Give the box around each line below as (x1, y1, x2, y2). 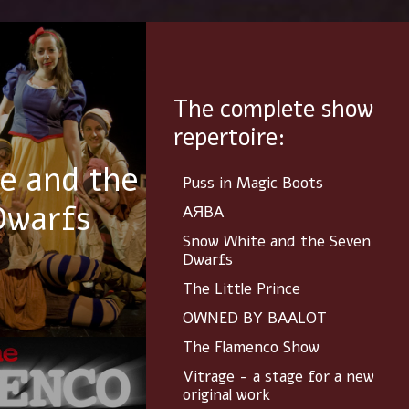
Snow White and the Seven (183, 231, 371, 253)
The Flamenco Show (183, 337, 320, 359)
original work (183, 384, 270, 406)
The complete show (173, 93, 373, 126)
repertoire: (173, 121, 286, 154)
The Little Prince (183, 278, 300, 300)
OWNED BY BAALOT (183, 308, 327, 330)
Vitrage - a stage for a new (183, 366, 374, 388)
